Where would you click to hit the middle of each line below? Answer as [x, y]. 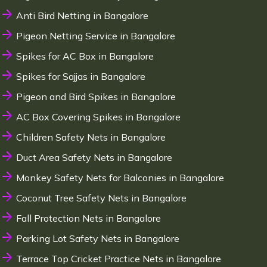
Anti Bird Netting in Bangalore [82, 16]
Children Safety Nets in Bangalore [91, 137]
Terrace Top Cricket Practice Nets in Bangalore [118, 259]
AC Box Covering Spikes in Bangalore [98, 117]
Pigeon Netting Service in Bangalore [95, 36]
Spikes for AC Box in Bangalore [85, 56]
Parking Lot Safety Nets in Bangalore [97, 239]
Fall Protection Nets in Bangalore [88, 218]
